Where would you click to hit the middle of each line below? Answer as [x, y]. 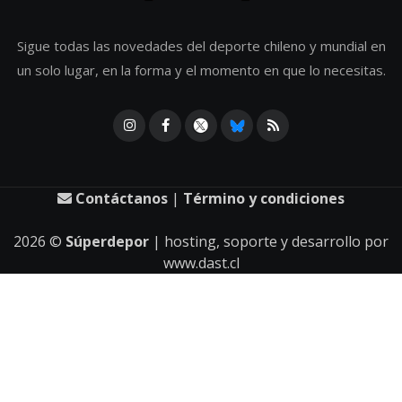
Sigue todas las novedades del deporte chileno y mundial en [201, 45]
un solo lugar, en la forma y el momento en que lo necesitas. [201, 70]
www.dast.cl [201, 262]
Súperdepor [107, 241]
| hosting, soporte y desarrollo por [269, 241]
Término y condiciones [264, 198]
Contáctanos [120, 198]
